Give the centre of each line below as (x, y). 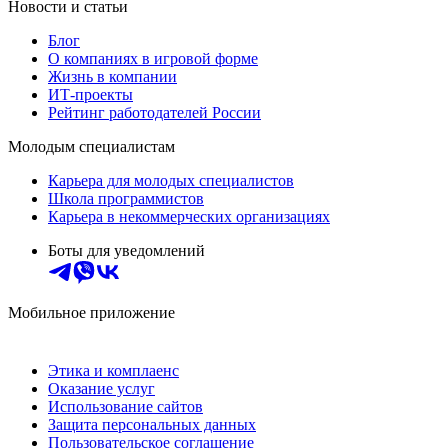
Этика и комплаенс (113, 370)
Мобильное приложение (91, 312)
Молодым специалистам (91, 146)
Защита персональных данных (152, 424)
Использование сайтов (125, 406)
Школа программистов (126, 198)
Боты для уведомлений (126, 250)
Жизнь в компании (112, 76)
